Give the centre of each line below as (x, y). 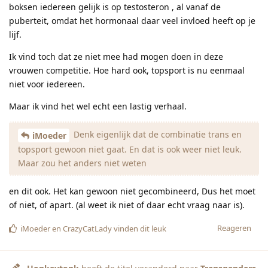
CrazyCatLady (87, 228)
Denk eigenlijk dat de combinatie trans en (156, 134)
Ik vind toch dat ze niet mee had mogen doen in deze (116, 56)
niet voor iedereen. (47, 84)
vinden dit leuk (139, 228)
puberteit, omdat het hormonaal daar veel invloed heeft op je (132, 20)
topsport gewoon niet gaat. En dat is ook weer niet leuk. (130, 149)
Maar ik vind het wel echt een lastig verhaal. (98, 106)
